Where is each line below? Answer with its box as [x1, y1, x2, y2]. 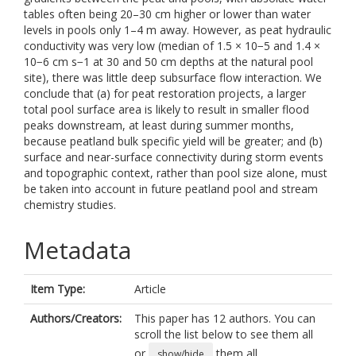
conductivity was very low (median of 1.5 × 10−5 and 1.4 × [24, 38, 320, 53]
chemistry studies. [24, 197, 116, 212]
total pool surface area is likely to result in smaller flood [24, 102, 309, 117]
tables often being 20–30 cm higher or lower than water [24, 6, 311, 21]
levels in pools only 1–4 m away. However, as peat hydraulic [24, 22, 331, 37]
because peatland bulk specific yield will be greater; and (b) [24, 133, 323, 149]
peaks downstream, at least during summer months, [24, 118, 294, 133]
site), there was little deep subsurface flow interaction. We [24, 70, 322, 85]
